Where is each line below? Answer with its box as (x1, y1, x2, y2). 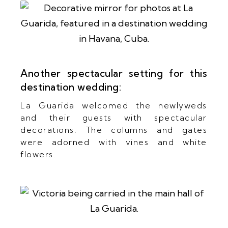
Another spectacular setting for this (20, 67, 208, 79)
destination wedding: (20, 80, 122, 93)
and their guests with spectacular (20, 112, 207, 123)
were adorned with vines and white (20, 136, 207, 147)
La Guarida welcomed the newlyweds (20, 100, 207, 110)
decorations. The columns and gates (20, 124, 208, 135)
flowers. (20, 149, 56, 159)
